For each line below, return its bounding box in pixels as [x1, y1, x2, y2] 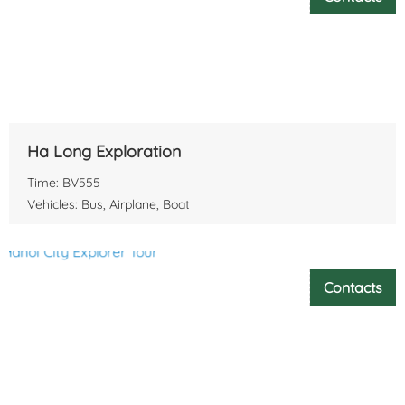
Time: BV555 [27, 174, 100, 191]
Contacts [324, 278, 382, 297]
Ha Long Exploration [27, 140, 181, 162]
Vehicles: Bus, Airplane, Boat [27, 195, 190, 212]
